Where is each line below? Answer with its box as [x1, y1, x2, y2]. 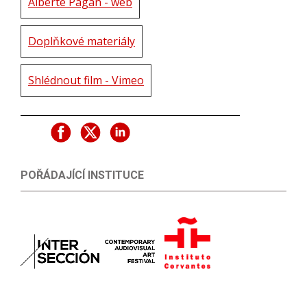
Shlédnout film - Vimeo [28, 73, 144, 88]
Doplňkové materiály [28, 34, 135, 49]
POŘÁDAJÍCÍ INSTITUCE [21, 169, 144, 182]
